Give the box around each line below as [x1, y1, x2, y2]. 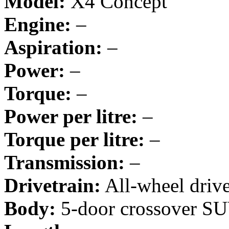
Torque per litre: [4, 128, 145, 150]
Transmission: [4, 151, 125, 173]
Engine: [4, 13, 71, 35]
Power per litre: [4, 105, 138, 127]
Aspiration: [4, 36, 102, 58]
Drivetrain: [4, 174, 101, 196]
